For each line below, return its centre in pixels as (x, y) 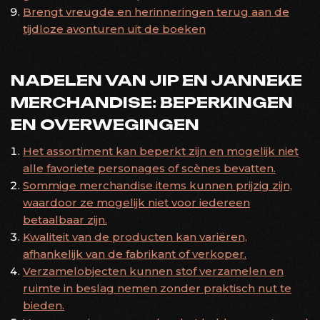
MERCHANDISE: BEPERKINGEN (152, 102)
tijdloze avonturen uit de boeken (114, 29)
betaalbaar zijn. (65, 219)
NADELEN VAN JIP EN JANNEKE (156, 80)
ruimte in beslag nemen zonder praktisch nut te (157, 288)
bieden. (44, 305)
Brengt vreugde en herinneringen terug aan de (156, 11)
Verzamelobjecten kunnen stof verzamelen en (153, 271)
